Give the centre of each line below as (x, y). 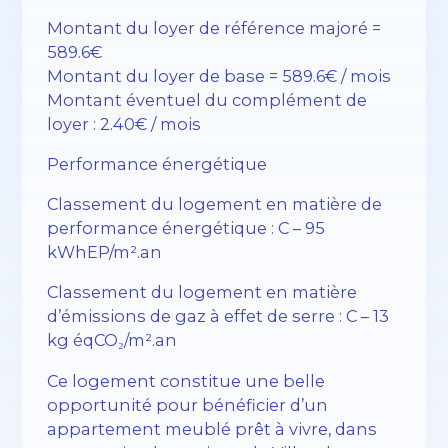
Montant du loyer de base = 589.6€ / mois (219, 75)
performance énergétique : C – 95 (186, 228)
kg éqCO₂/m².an (112, 340)
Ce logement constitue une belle (186, 380)
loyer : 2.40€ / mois (124, 123)
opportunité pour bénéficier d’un (188, 404)
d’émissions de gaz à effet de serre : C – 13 (218, 316)
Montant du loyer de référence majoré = (214, 27)
